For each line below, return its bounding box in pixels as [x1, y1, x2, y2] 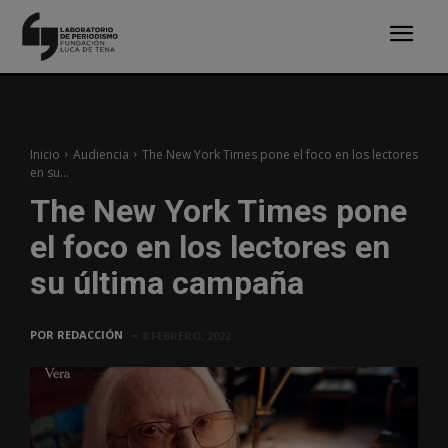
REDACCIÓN [57, 326, 123, 342]
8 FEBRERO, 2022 [142, 327, 231, 343]
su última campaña [30, 263, 304, 302]
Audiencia [73, 145, 129, 163]
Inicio [30, 145, 60, 163]
